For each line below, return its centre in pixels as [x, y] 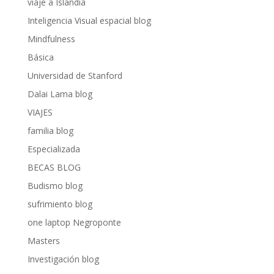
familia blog [50, 131]
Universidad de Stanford [75, 76]
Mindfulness [51, 39]
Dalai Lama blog [60, 94]
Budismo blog [55, 186]
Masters [43, 241]
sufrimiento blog [60, 204]
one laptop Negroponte [74, 222]
